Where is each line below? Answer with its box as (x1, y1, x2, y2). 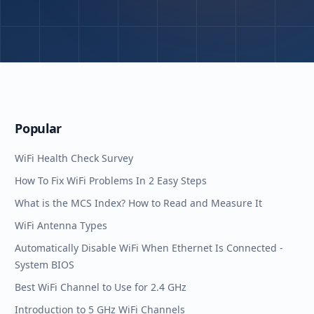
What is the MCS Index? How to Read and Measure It (15, 196, 263, 210)
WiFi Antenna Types (15, 219, 108, 232)
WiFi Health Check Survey (15, 151, 134, 165)
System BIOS (15, 258, 75, 271)
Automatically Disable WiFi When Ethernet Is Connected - (15, 241, 284, 254)
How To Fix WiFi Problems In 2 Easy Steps (15, 174, 207, 187)
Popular (15, 120, 62, 137)
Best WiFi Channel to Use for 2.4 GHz (15, 280, 187, 294)
